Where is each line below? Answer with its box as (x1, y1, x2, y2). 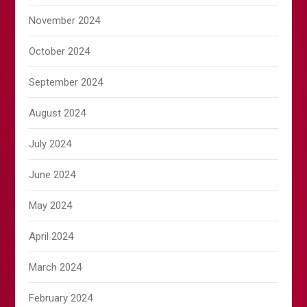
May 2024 (29, 199, 73, 212)
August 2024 (29, 107, 86, 120)
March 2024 (29, 261, 82, 274)
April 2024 (29, 230, 74, 243)
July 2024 (29, 138, 72, 151)
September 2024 (29, 76, 103, 89)
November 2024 (29, 14, 101, 27)
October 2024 (29, 45, 90, 58)
